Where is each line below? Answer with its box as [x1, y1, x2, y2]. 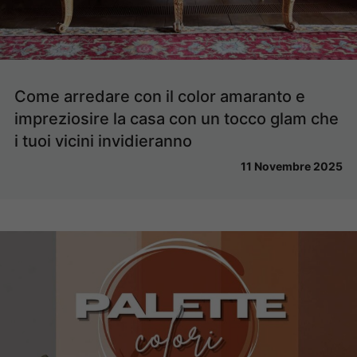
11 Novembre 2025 [241, 159, 343, 174]
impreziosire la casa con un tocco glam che [14, 109, 339, 129]
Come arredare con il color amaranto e [14, 87, 305, 107]
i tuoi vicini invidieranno [14, 131, 192, 151]
